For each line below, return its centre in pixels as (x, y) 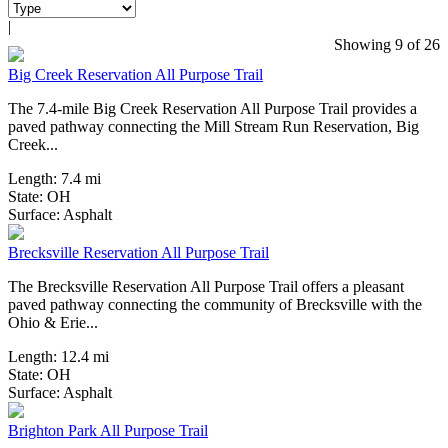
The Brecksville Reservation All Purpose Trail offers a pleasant (206, 287)
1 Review (244, 390)
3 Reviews (247, 212)
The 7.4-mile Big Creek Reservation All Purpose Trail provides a (212, 109)
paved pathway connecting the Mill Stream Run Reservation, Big (213, 127)
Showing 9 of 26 (387, 45)
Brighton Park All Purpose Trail (108, 431)
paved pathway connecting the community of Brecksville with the (215, 305)
